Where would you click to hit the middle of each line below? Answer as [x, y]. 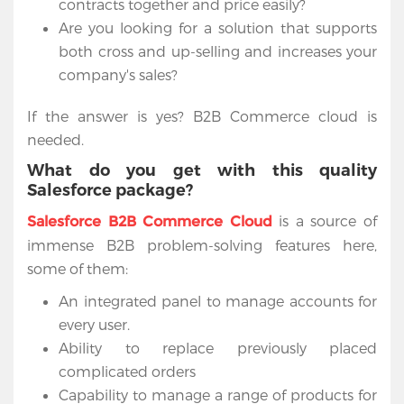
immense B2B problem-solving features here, [202, 245]
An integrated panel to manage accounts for [218, 301]
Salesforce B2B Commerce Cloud [150, 222]
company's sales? [118, 75]
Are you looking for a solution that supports [218, 28]
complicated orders [127, 372]
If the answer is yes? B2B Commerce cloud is [202, 116]
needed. [55, 140]
